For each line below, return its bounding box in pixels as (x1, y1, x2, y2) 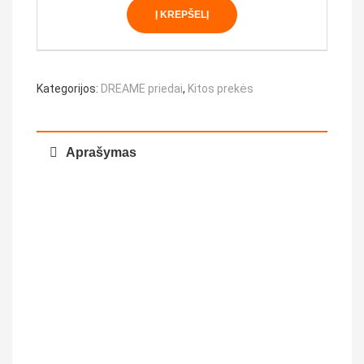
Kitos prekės (188, 81, 253, 95)
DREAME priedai (101, 81, 183, 95)
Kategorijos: (37, 81, 101, 95)
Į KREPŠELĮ (155, 8, 209, 20)
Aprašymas (66, 145, 136, 159)
